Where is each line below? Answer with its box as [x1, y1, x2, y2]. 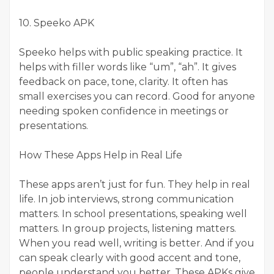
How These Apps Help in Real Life [19, 149, 182, 161]
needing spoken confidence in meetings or [19, 105, 229, 117]
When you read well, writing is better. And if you [19, 237, 254, 250]
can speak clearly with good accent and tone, [19, 252, 240, 264]
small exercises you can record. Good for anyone [19, 91, 255, 103]
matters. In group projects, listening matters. [19, 223, 236, 235]
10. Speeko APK [19, 17, 94, 29]
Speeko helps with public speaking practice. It [19, 46, 243, 59]
